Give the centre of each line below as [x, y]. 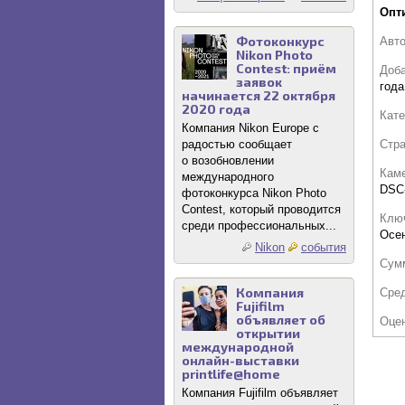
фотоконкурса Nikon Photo [254, 193]
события [324, 247]
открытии [268, 333]
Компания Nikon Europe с [250, 128]
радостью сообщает [237, 144]
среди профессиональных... [259, 226]
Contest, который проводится [261, 209]
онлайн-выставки [240, 360]
